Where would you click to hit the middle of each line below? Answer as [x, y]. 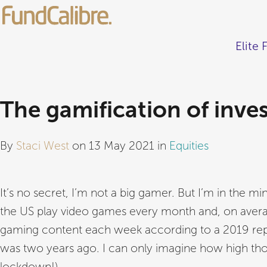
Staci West [43, 146]
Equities [189, 146]
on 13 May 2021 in [119, 146]
